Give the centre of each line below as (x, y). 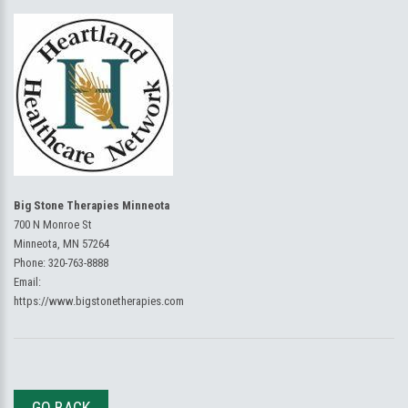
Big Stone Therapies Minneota (92, 205)
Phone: (31, 263)
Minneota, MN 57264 (61, 244)
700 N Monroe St (53, 224)
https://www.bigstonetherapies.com (99, 301)
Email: (27, 282)
